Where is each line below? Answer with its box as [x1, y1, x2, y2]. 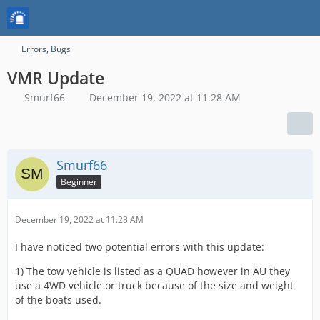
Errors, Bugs [21, 43, 71, 55]
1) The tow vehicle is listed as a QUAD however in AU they [15, 264, 290, 278]
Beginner [61, 175, 97, 188]
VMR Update [7, 66, 104, 89]
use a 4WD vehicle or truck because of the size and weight [15, 279, 294, 292]
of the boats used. [15, 293, 101, 306]
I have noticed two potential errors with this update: [15, 240, 264, 254]
